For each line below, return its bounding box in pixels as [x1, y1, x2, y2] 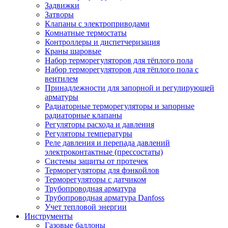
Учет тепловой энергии [45, 202, 127, 211]
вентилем [45, 74, 78, 83]
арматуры [45, 92, 78, 101]
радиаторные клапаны [45, 110, 122, 120]
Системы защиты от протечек [45, 156, 148, 165]
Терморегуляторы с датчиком [45, 175, 146, 184]
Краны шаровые [45, 46, 101, 55]
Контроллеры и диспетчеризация [45, 37, 160, 46]
